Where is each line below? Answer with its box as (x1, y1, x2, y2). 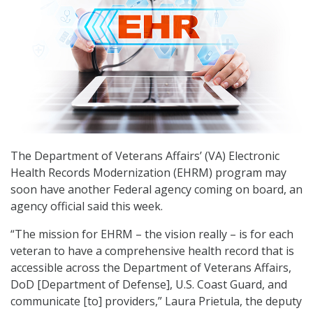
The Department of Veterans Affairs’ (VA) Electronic (10, 148, 279, 164)
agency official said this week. (10, 198, 163, 214)
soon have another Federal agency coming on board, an (10, 182, 303, 198)
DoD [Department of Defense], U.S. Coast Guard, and (10, 277, 287, 293)
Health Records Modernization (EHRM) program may (10, 165, 286, 181)
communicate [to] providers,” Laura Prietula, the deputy (10, 293, 302, 310)
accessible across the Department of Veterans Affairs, (10, 260, 291, 276)
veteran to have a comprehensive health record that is (10, 243, 294, 259)
